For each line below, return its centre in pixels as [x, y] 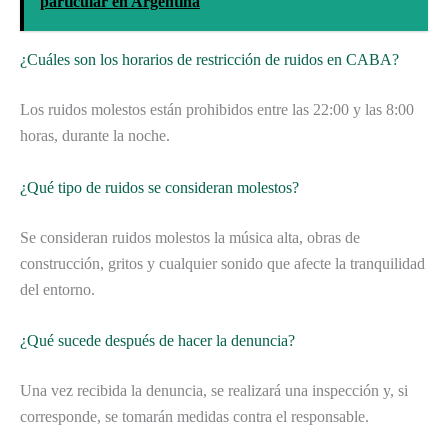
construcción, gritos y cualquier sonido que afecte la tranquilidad [222, 263]
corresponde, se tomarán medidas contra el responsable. [194, 417]
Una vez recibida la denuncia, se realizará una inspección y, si [214, 391]
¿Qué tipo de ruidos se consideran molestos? [159, 187]
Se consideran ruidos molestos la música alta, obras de [190, 237]
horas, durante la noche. [95, 136]
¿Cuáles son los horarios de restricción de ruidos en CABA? [209, 60]
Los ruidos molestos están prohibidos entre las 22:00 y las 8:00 [217, 110]
